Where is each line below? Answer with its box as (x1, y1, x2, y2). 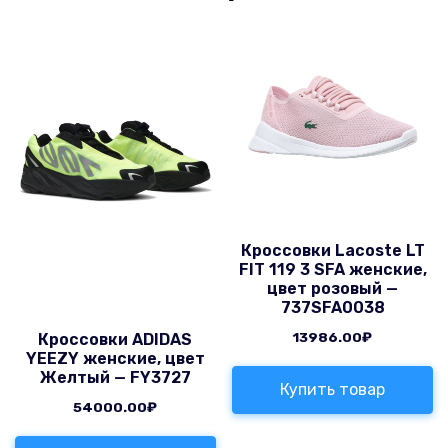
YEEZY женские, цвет (25, 348, 205, 368)
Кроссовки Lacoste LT (240, 240, 425, 260)
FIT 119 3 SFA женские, (238, 259, 427, 279)
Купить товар (280, 380, 386, 400)
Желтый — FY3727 (39, 367, 191, 387)
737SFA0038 (280, 297, 385, 317)
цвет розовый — (267, 278, 399, 298)
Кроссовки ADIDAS (38, 329, 193, 349)
